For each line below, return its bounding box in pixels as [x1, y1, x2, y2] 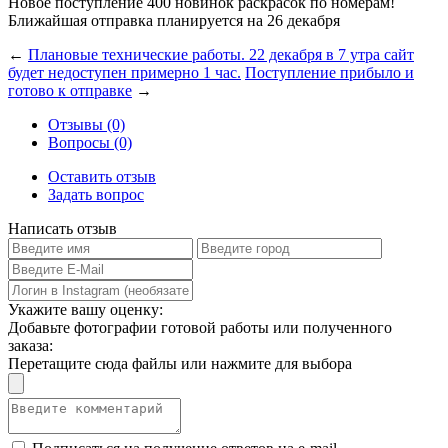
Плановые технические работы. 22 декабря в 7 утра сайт [28, 45, 414, 63]
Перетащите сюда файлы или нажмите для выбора [8, 354, 352, 372]
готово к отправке [8, 81, 132, 99]
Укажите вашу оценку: [8, 300, 163, 318]
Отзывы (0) [48, 115, 125, 133]
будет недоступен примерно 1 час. [8, 63, 241, 81]
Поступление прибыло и [245, 63, 414, 81]
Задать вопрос [48, 185, 144, 203]
